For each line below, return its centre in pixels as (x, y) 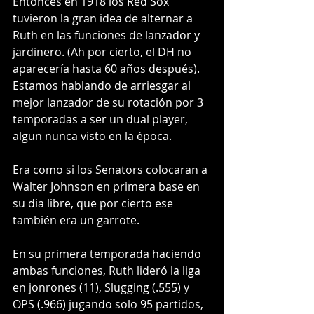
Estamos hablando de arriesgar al (103, 86)
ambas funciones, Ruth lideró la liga (108, 271)
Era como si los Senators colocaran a (111, 170)
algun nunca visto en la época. (92, 136)
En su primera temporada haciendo (108, 254)
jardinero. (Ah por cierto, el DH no (103, 52)
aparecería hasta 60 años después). (108, 69)
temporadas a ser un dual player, (102, 120)
